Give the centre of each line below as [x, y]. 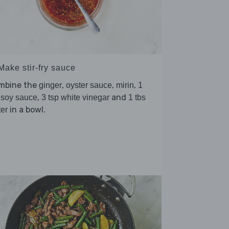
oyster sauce [89, 85]
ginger [50, 85]
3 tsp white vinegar [75, 97]
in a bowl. [27, 109]
